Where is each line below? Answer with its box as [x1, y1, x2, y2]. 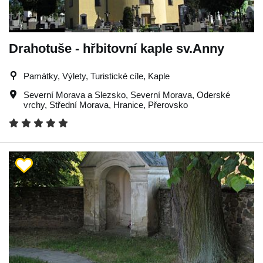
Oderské [197, 89, 230, 100]
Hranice [113, 99, 143, 110]
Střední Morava [49, 99, 109, 110]
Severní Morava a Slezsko [23, 89, 126, 100]
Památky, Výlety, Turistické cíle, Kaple [23, 70, 170, 81]
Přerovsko [148, 99, 188, 110]
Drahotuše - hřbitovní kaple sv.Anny [9, 41, 224, 56]
